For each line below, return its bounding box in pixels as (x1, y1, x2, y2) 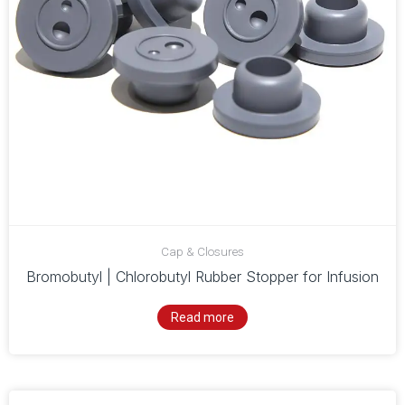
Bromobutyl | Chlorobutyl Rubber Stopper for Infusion (26, 267, 379, 286)
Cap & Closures (161, 243, 244, 259)
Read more (171, 309, 234, 325)
